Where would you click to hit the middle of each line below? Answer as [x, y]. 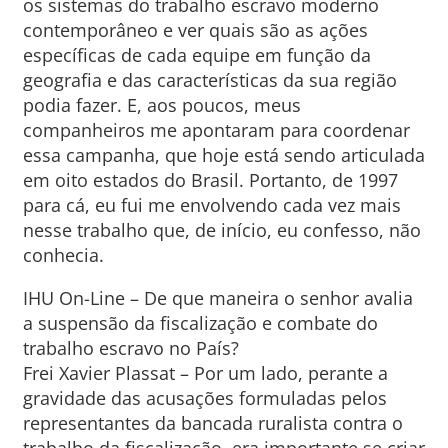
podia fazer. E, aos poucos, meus [161, 105]
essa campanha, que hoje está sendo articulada [223, 155]
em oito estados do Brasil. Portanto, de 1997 [210, 180]
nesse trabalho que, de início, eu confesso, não [221, 230]
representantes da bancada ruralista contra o [212, 423]
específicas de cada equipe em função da [196, 55]
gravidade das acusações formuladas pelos [204, 398]
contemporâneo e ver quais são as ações [195, 30]
